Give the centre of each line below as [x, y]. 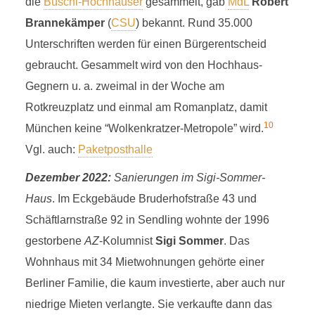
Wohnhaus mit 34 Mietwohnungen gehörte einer [144, 262]
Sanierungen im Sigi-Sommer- [188, 178]
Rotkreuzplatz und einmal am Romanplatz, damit [146, 107]
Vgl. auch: [51, 149]
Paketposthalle [115, 149]
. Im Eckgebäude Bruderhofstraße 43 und [154, 199]
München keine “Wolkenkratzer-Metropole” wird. [144, 128]
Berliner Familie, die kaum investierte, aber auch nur [155, 283]
